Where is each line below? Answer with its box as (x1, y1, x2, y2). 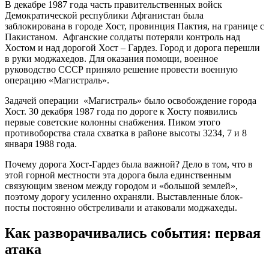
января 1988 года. (5, 139, 77, 150)
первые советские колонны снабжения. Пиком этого (5, 117, 220, 128)
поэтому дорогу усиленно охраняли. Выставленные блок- (5, 192, 243, 202)
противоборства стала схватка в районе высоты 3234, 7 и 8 (5, 128, 247, 139)
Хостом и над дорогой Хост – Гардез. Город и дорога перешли (5, 43, 260, 53)
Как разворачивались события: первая (5, 225, 261, 241)
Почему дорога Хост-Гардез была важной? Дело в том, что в (5, 159, 253, 170)
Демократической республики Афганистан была (5, 10, 204, 21)
